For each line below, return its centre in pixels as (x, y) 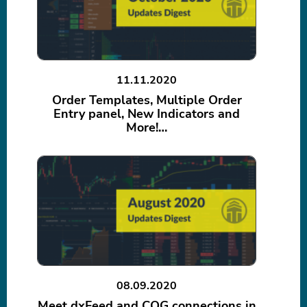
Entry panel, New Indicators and (147, 114)
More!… (147, 128)
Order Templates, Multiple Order (147, 100)
